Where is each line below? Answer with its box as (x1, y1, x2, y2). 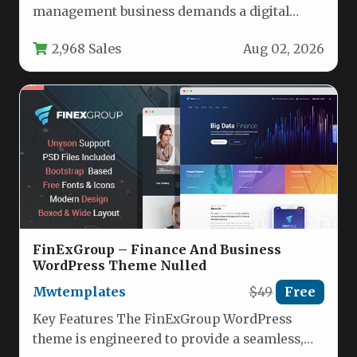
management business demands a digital (33, 4, 289, 20)
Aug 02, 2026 (243, 41, 324, 57)
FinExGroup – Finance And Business (33, 241, 281, 257)
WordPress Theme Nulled (33, 257, 206, 273)
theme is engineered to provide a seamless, (33, 331, 304, 347)
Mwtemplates (33, 283, 126, 300)
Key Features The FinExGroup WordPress (33, 311, 292, 327)
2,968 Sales (52, 41, 122, 57)
